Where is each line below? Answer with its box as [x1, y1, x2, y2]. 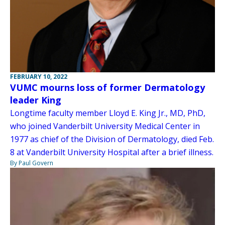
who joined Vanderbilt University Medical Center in [10, 120, 200, 132]
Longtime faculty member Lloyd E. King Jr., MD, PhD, [10, 107, 205, 119]
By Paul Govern [10, 158, 53, 167]
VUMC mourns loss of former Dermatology [10, 81, 205, 93]
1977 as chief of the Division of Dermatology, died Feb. [10, 133, 214, 145]
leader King [10, 93, 61, 106]
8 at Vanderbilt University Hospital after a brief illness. [10, 146, 213, 158]
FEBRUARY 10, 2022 [10, 72, 67, 81]
